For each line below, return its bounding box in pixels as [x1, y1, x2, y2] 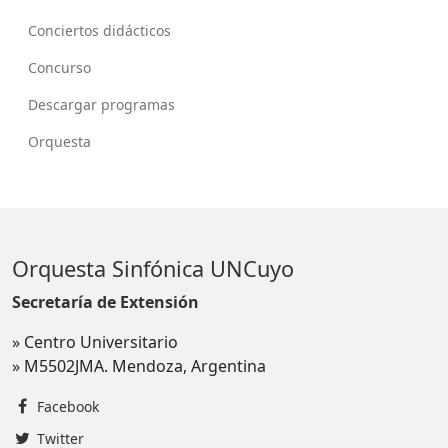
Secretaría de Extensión [12, 291, 199, 314]
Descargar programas [28, 95, 175, 115]
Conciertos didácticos [28, 21, 171, 41]
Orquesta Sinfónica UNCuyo [12, 254, 294, 284]
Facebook [36, 397, 99, 417]
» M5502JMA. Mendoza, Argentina [12, 355, 266, 378]
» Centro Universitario [12, 331, 178, 354]
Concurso [28, 58, 91, 78]
